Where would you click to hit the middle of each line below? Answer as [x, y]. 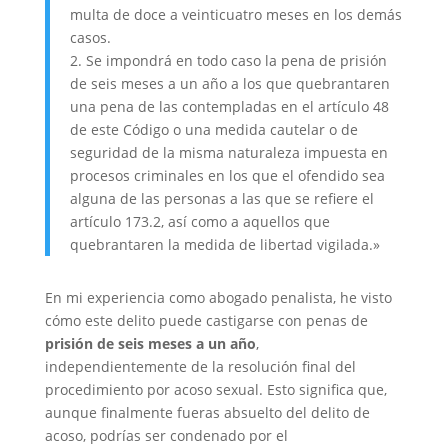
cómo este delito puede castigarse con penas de [206, 320]
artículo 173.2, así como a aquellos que [199, 221]
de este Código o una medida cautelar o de [213, 129]
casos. [90, 37]
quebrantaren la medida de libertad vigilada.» [224, 244]
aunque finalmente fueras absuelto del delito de [207, 412]
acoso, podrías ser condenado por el [166, 435]
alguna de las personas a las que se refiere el [221, 198]
